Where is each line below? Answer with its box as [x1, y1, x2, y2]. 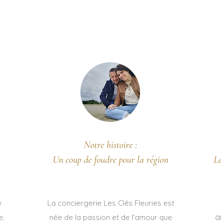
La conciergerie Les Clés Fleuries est [47, 198, 174, 208]
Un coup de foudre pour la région [53, 154, 168, 166]
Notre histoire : [84, 139, 137, 151]
